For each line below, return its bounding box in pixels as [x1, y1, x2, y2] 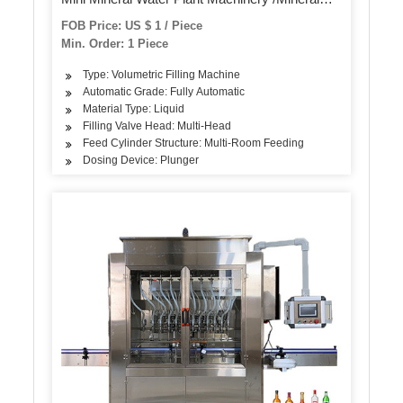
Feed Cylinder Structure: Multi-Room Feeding [83, 137, 305, 150]
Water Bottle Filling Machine [61, 9, 224, 25]
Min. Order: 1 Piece [61, 37, 169, 51]
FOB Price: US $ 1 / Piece [61, 19, 203, 33]
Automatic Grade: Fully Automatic [83, 85, 246, 99]
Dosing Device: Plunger [83, 154, 200, 167]
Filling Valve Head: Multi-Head [83, 120, 232, 133]
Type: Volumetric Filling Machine [83, 68, 241, 82]
